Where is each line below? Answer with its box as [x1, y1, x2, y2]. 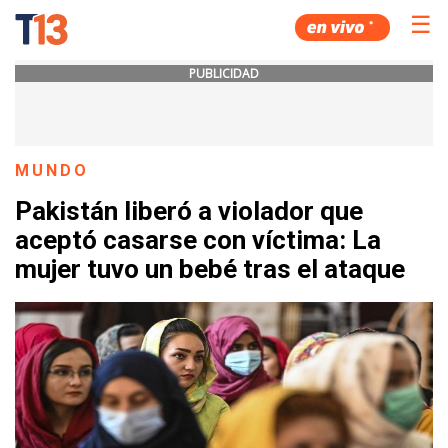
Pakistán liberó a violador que [15, 196, 363, 227]
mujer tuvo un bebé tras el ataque [15, 254, 405, 285]
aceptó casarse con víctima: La [15, 225, 381, 256]
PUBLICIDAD [189, 65, 259, 82]
